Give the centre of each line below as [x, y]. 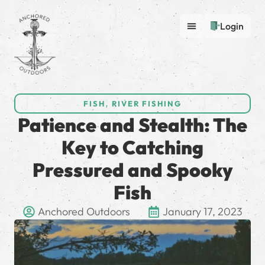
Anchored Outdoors [84, 212]
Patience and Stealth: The [132, 125]
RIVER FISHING [147, 104]
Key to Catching [132, 148]
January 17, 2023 [202, 212]
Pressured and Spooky [132, 170]
